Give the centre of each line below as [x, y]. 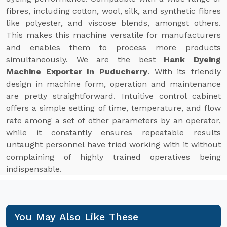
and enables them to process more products [113, 47]
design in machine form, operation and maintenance [113, 84]
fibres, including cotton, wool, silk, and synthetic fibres [113, 11]
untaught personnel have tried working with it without [113, 145]
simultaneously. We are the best [85, 60]
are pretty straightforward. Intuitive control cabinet [113, 96]
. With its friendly [184, 72]
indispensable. [34, 169]
